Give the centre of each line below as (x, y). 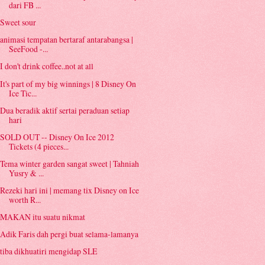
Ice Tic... (23, 93)
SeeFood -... (29, 49)
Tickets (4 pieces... (39, 146)
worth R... (25, 199)
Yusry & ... (27, 173)
